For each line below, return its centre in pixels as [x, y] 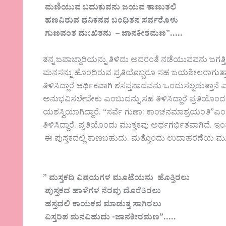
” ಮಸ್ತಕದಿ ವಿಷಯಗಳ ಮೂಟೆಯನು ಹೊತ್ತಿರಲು [117, 179]
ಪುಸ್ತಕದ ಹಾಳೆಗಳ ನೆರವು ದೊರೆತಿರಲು [102, 192]
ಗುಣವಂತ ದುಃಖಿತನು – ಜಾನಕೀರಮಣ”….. [113, 35]
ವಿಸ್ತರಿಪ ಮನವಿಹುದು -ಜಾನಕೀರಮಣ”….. [110, 218]
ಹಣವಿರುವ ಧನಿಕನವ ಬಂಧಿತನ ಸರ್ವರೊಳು [111, 22]
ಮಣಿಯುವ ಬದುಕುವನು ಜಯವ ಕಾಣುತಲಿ [110, 9]
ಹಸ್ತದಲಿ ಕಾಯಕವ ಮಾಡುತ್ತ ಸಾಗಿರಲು [104, 205]
